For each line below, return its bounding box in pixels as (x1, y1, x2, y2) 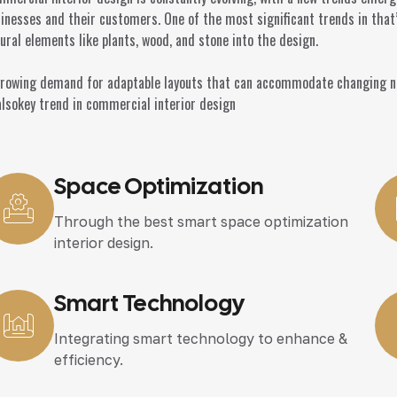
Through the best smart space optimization (54, 213, 349, 231)
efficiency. (54, 351, 124, 370)
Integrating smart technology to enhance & (54, 330, 348, 348)
